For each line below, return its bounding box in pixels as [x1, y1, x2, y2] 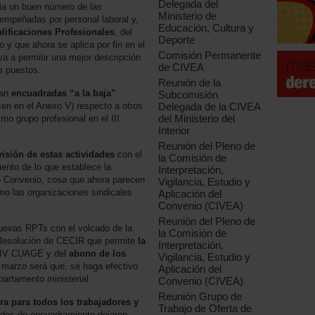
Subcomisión [158, 89, 219, 101]
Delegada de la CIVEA [158, 101, 261, 113]
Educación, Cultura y [158, 22, 255, 34]
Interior [158, 124, 191, 137]
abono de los [69, 247, 126, 259]
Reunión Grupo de [158, 290, 243, 303]
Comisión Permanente [158, 49, 262, 62]
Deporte [158, 34, 195, 46]
